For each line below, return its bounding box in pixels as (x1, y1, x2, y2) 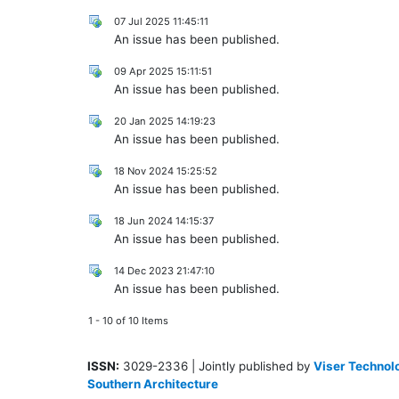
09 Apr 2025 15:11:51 (114, 64, 212, 77)
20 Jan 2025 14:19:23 (114, 114, 216, 127)
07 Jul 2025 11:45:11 (114, 14, 208, 28)
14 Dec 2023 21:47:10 (114, 264, 215, 277)
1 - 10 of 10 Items (88, 313, 168, 327)
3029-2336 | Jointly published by (119, 358, 313, 373)
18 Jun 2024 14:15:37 (114, 214, 214, 227)
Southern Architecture (87, 376, 218, 391)
